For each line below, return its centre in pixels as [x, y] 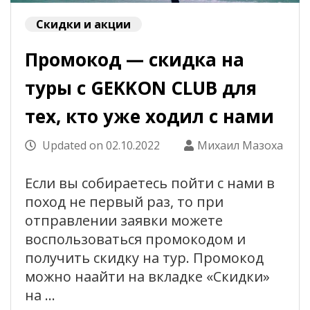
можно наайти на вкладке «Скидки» [147, 277]
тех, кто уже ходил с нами [149, 117]
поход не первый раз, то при [124, 202]
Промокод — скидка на [135, 60]
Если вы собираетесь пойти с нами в [150, 183]
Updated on [73, 146]
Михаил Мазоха [240, 146]
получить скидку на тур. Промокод [144, 258]
